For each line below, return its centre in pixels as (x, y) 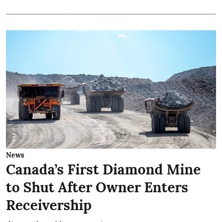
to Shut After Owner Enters (97, 187)
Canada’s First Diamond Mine (103, 169)
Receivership (49, 205)
